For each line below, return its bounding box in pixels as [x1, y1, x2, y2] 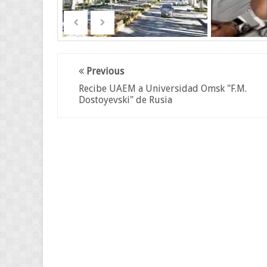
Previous [84, 66, 124, 77]
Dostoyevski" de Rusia [79, 94, 172, 105]
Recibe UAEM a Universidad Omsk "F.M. [79, 83, 247, 94]
